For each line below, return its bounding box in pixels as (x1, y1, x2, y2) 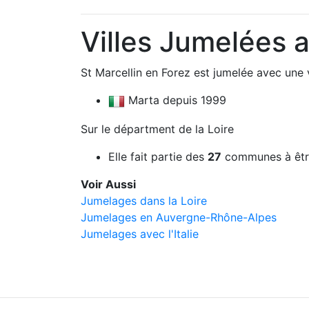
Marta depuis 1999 (125, 93, 226, 107)
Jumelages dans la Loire (81, 193, 207, 208)
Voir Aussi (81, 177, 136, 191)
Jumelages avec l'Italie (81, 226, 199, 241)
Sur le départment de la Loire (81, 121, 234, 136)
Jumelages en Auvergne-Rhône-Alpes (81, 210, 277, 224)
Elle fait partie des (108, 149, 208, 163)
